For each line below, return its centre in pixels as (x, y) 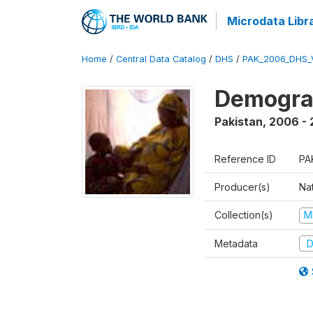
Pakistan (239, 122)
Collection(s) (244, 215)
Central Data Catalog (161, 59)
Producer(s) (242, 187)
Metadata (236, 243)
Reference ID (245, 159)
